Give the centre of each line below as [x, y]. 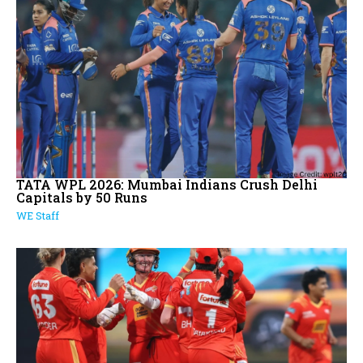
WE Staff [38, 215]
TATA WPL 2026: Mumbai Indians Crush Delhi [167, 184]
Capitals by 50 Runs [82, 197]
